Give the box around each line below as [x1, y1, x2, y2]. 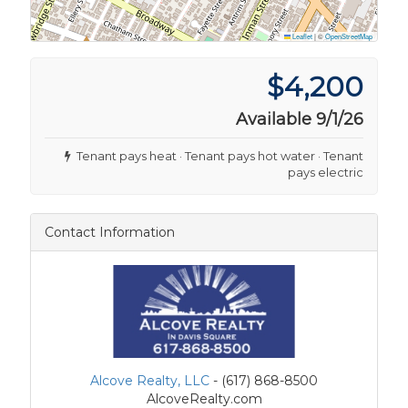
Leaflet [291, 30, 312, 41]
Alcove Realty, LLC [90, 372, 209, 389]
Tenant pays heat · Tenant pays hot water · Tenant [71, 148, 363, 163]
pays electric [288, 164, 363, 179]
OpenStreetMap [325, 30, 372, 41]
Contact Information [45, 223, 175, 240]
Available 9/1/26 [236, 108, 363, 129]
